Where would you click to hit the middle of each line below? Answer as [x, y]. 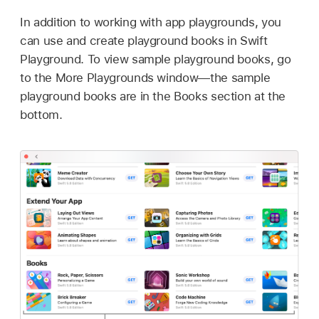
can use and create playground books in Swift [144, 40]
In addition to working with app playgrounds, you [151, 22]
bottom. [41, 114]
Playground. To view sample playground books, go [156, 59]
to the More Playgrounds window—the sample [145, 77]
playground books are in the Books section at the [153, 96]
